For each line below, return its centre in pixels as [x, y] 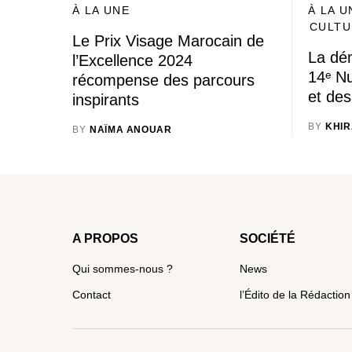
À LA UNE [101, 10]
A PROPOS [105, 238]
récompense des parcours [163, 80]
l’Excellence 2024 [132, 60]
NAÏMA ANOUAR [131, 130]
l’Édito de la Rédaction [295, 295]
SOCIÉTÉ [267, 238]
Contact [92, 295]
